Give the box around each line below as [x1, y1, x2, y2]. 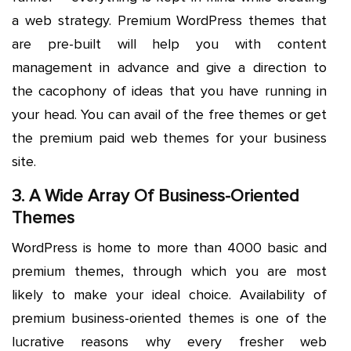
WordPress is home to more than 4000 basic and [12, 238, 327, 256]
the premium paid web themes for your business [12, 128, 327, 147]
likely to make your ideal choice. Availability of [12, 285, 327, 303]
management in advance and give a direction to [12, 58, 327, 76]
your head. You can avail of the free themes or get [12, 105, 327, 123]
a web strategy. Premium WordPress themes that [12, 11, 327, 29]
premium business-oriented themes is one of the [12, 309, 327, 327]
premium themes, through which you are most [12, 262, 327, 280]
